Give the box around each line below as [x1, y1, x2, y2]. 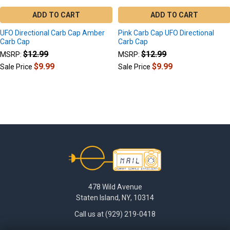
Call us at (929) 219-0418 [74, 209, 156, 218]
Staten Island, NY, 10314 [76, 193, 154, 202]
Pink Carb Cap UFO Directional [118, 29, 215, 37]
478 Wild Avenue [88, 182, 142, 191]
